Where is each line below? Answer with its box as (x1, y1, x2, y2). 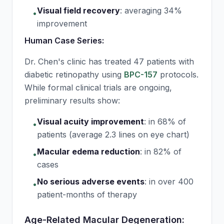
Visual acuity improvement (37, 116, 144, 126)
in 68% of (148, 116, 186, 126)
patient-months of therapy (37, 189, 137, 199)
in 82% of (144, 146, 181, 156)
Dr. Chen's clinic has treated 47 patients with (24, 56, 194, 66)
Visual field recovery (37, 5, 120, 15)
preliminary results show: (24, 95, 120, 105)
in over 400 (149, 176, 193, 186)
